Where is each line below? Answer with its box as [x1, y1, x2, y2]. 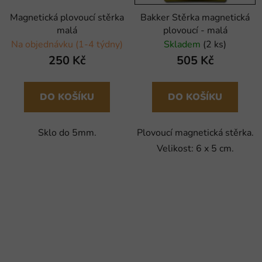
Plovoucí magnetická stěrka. [136, 126, 254, 139]
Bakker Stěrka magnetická [140, 11, 250, 24]
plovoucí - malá [163, 23, 227, 37]
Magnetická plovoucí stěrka [10, 11, 124, 24]
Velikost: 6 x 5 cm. [156, 142, 234, 155]
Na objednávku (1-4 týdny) [11, 37, 123, 51]
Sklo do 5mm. [37, 126, 96, 139]
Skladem [164, 37, 203, 51]
